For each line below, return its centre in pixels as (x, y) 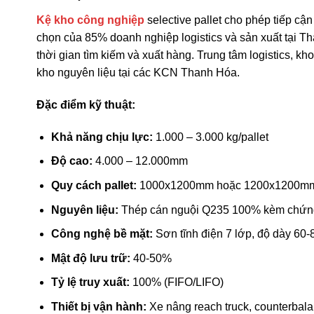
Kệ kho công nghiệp (90, 20)
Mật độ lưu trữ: (90, 258)
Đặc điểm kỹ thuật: (86, 104)
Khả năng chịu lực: (102, 137)
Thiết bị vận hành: (98, 306)
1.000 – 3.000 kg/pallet (210, 137)
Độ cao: (71, 161)
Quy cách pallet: (94, 185)
